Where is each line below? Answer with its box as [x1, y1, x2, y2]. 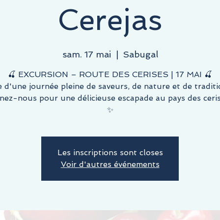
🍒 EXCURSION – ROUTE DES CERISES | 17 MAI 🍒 [8, 70, 212, 80]
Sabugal [123, 49, 158, 60]
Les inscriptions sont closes [57, 148, 163, 158]
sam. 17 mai [62, 49, 111, 60]
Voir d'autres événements [60, 160, 160, 169]
